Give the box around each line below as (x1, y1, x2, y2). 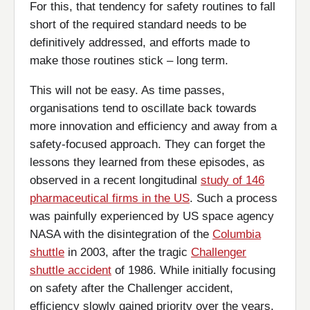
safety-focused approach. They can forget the (30, 138, 265, 151)
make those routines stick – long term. (30, 54, 228, 67)
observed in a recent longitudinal (30, 174, 201, 187)
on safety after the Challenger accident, (30, 282, 233, 295)
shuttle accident (30, 264, 111, 277)
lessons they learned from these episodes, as (30, 156, 265, 169)
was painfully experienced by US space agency (30, 210, 274, 223)
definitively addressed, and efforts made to (30, 36, 250, 49)
